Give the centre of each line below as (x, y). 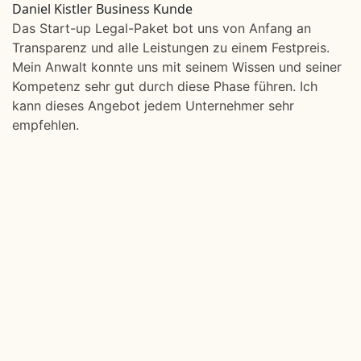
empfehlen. (46, 125)
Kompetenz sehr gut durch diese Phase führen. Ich (165, 86)
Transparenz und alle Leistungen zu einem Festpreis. (171, 48)
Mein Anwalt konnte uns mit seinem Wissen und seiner (177, 67)
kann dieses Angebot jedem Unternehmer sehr (153, 106)
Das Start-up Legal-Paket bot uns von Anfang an (162, 28)
